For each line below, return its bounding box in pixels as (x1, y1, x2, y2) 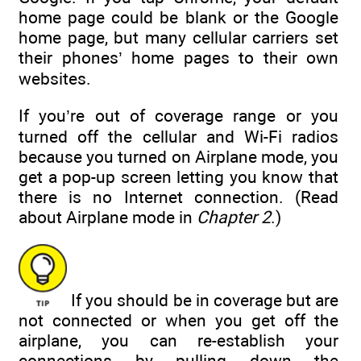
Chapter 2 (197, 206, 271, 227)
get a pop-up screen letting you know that (19, 166, 338, 187)
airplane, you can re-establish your (19, 330, 338, 351)
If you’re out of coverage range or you (19, 105, 338, 126)
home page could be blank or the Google (19, 6, 338, 27)
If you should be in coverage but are (67, 290, 338, 311)
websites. (19, 68, 91, 89)
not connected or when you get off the (19, 310, 338, 331)
